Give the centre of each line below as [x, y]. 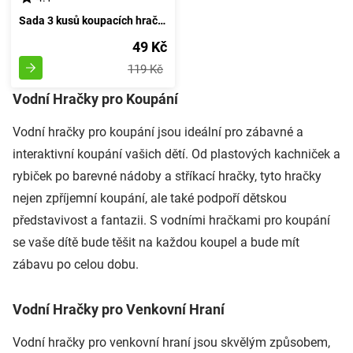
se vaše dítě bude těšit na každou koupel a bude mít [156, 242]
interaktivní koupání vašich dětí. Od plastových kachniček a [176, 154]
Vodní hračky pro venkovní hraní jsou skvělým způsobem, [171, 342]
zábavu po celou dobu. [76, 264]
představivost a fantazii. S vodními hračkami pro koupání [171, 220]
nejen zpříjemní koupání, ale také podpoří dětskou [150, 198]
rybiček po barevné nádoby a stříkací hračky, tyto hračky [167, 176]
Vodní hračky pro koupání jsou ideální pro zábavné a [158, 132]
